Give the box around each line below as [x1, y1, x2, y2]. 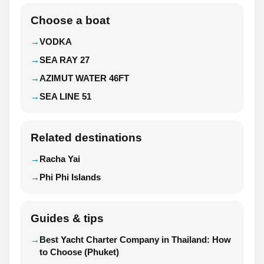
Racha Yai [39, 154, 80, 164]
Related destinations [31, 131, 142, 144]
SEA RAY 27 [39, 55, 90, 65]
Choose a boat [31, 14, 110, 27]
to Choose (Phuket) [39, 247, 119, 257]
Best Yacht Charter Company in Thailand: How [39, 235, 231, 245]
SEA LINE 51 [39, 91, 91, 101]
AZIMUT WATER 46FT [39, 73, 129, 83]
